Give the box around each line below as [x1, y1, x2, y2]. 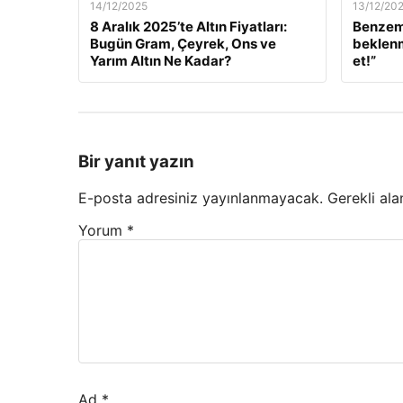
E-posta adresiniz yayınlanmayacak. [78, 189, 323, 208]
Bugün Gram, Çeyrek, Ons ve [90, 34, 276, 52]
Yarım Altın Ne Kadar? [90, 51, 231, 69]
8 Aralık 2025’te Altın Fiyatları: [90, 17, 287, 35]
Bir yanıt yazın [78, 151, 194, 173]
